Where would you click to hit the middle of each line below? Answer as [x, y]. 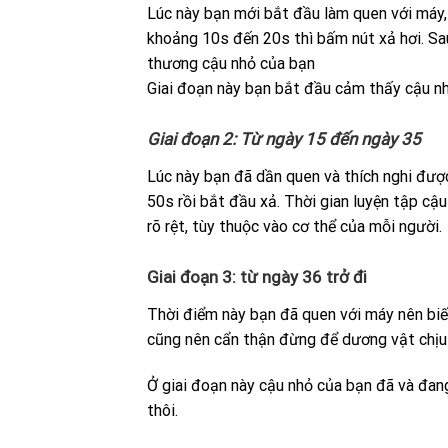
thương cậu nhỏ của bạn [231, 64]
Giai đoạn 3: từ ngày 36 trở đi [257, 276]
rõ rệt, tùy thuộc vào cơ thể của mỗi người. [294, 227]
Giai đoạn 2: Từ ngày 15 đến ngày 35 [284, 139]
